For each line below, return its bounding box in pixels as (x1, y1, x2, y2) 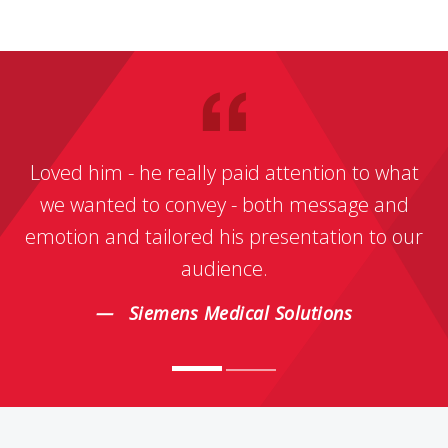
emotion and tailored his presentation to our (25, 223, 423, 251)
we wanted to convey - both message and (39, 191, 409, 219)
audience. (180, 255, 268, 283)
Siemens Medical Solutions (128, 301, 352, 326)
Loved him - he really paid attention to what (29, 159, 419, 187)
